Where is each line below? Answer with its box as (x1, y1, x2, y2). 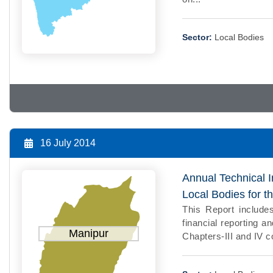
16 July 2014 (40, 137, 96, 148)
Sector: (182, 32, 213, 43)
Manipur (69, 227, 109, 239)
